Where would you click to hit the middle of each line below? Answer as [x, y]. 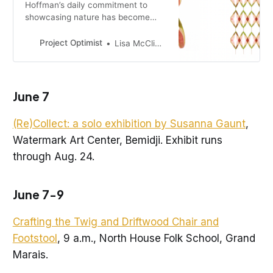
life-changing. [52, 29]
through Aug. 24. [53, 156]
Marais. [30, 254]
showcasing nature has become [88, 17]
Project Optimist [71, 43]
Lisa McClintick [135, 43]
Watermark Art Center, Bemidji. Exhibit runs [117, 140]
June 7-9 [38, 194]
